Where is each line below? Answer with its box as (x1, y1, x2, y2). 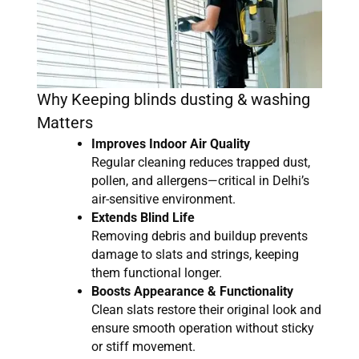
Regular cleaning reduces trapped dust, (91, 155, 310, 171)
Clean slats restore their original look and (91, 302, 321, 318)
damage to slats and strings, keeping (91, 247, 299, 263)
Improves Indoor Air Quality (91, 136, 250, 152)
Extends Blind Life (91, 210, 195, 226)
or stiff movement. (91, 339, 196, 355)
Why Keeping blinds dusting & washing (37, 90, 310, 110)
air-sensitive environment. (91, 192, 236, 208)
